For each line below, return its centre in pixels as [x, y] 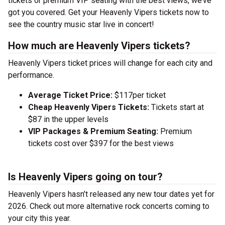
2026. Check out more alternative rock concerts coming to [109, 206]
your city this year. [39, 218]
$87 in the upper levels [68, 119]
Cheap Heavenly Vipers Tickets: [90, 107]
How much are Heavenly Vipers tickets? [99, 46]
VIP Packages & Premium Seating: [93, 131]
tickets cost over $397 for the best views [101, 143]
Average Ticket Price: [71, 95]
